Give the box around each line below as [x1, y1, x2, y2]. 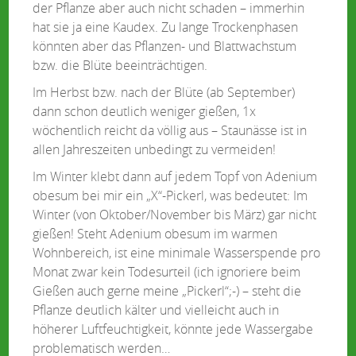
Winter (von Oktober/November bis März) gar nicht [33, 206, 317, 223]
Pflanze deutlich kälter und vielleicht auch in [33, 301, 280, 319]
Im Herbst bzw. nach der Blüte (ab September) [33, 83, 296, 101]
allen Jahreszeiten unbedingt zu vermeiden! [33, 141, 277, 158]
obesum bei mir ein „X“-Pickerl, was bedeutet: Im [33, 187, 308, 204]
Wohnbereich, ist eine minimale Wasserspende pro [33, 244, 321, 261]
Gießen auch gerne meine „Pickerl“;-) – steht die [33, 282, 302, 300]
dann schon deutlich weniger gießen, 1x [33, 103, 257, 120]
